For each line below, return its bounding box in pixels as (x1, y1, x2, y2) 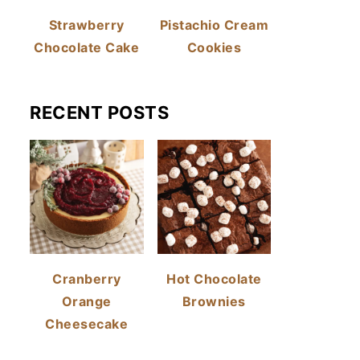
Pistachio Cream (159, 17, 268, 33)
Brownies (182, 292, 246, 309)
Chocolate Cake (34, 39, 140, 55)
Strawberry (48, 17, 125, 33)
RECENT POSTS (30, 102, 169, 123)
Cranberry (52, 270, 121, 287)
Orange (61, 292, 112, 309)
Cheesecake (45, 315, 129, 332)
